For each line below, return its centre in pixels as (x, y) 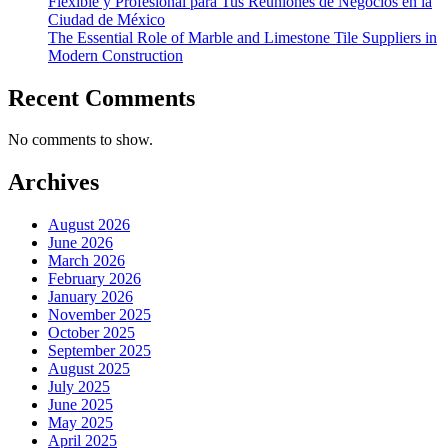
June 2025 (80, 405)
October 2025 (91, 333)
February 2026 (94, 279)
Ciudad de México (106, 19)
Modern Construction (115, 55)
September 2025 (99, 351)
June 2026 (80, 243)
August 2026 (89, 225)
